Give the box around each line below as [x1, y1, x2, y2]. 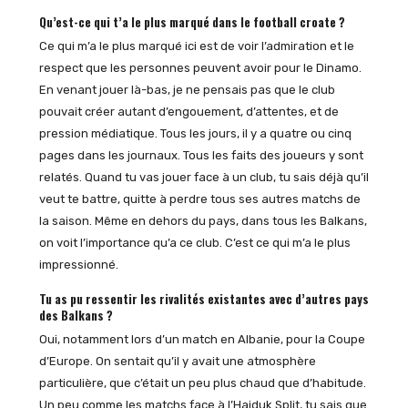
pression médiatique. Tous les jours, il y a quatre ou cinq [38, 127, 352, 141]
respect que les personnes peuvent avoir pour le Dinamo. [38, 61, 362, 76]
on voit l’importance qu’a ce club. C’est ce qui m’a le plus [38, 236, 351, 250]
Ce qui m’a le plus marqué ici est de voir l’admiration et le [38, 39, 354, 54]
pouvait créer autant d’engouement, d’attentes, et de [38, 105, 339, 119]
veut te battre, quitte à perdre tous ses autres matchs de [38, 192, 361, 207]
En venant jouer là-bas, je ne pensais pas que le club [38, 83, 335, 97]
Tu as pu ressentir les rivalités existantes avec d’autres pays [38, 289, 369, 308]
